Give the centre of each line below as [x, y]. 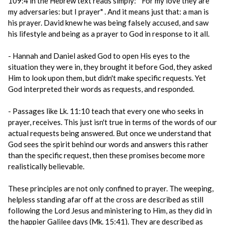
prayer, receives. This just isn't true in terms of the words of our [113, 122]
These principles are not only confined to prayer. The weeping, [111, 188]
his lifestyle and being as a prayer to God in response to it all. [109, 34]
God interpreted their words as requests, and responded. [101, 89]
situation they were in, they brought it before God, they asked [110, 67]
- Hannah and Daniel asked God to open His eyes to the [99, 56]
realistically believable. [46, 166]
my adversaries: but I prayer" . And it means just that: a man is [108, 12]
